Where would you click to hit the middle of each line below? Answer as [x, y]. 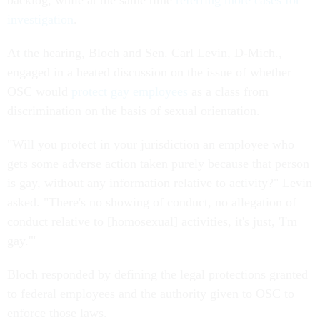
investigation [40, 19]
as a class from [228, 91]
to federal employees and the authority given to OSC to [151, 294]
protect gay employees [130, 91]
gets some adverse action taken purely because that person [158, 164]
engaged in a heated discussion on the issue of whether [149, 72]
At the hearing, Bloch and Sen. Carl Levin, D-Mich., [145, 53]
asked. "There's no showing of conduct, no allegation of [152, 202]
